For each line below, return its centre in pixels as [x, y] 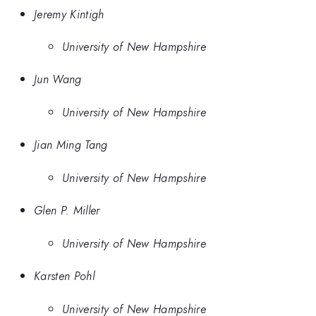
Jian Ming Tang [71, 145]
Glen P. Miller [67, 211]
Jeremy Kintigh [69, 14]
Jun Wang [58, 79]
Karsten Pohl [64, 276]
